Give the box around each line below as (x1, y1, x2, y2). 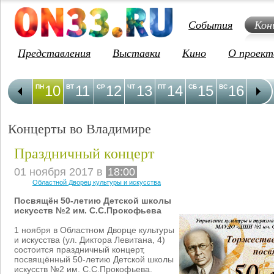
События (188, 17, 233, 32)
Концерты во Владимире (8, 119, 151, 137)
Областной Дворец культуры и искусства (32, 179, 161, 186)
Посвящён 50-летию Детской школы (14, 196, 171, 206)
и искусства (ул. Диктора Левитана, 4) (14, 235, 165, 245)
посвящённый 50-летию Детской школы (14, 254, 174, 264)
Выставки (113, 45, 160, 60)
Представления (18, 45, 91, 60)
